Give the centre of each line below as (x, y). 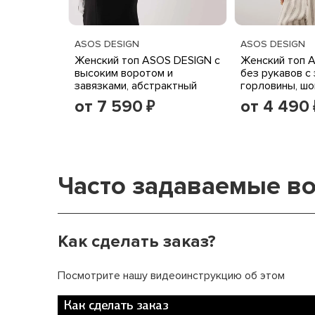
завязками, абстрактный (136, 86)
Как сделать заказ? (137, 242)
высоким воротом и (124, 73)
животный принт (115, 98)
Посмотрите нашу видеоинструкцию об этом (171, 276)
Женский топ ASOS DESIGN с (147, 60)
